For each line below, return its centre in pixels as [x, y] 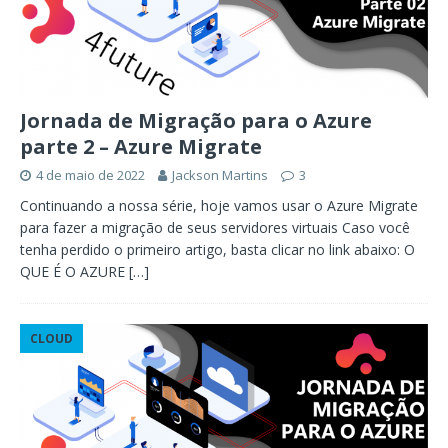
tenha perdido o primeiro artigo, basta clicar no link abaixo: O [217, 249]
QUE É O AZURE [74, 271]
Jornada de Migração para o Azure [196, 120]
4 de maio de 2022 [90, 174]
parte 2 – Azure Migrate [141, 146]
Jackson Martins [220, 174]
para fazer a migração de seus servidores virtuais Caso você [215, 227]
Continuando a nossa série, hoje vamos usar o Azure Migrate [219, 205]
